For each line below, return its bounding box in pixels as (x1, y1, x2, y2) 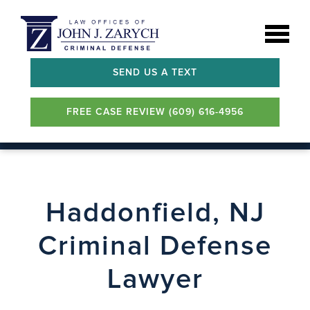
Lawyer (107, 266, 203, 293)
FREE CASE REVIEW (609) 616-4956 (66, 107, 244, 117)
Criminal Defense (38, 232, 272, 260)
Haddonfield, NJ (45, 199, 265, 227)
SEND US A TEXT (113, 67, 197, 77)
